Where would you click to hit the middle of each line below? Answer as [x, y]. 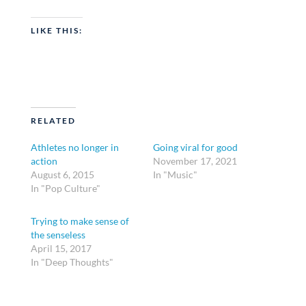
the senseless [58, 234]
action [44, 161]
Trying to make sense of [80, 221]
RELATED [53, 120]
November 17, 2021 [195, 161]
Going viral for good [195, 147]
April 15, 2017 [61, 248]
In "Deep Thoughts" [72, 262]
